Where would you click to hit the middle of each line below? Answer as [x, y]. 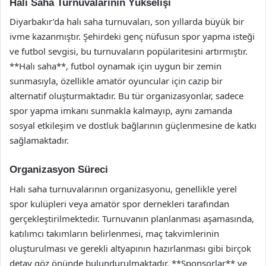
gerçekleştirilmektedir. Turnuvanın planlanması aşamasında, [132, 218]
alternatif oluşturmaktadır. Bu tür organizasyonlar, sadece [126, 96]
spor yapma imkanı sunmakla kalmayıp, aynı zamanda [121, 110]
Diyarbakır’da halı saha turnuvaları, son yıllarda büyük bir [127, 21]
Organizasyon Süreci [59, 170]
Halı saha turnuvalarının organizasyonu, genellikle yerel [123, 189]
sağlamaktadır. [39, 140]
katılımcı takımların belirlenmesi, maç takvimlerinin [114, 233]
